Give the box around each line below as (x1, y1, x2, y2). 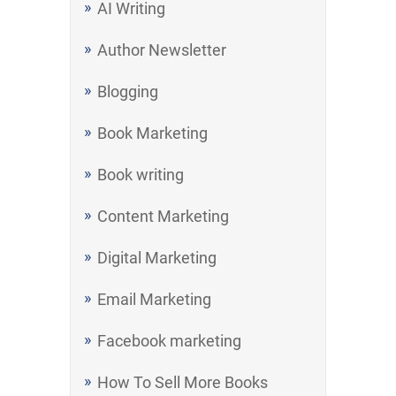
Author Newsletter (97, 41, 226, 59)
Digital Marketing (97, 248, 217, 267)
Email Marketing (97, 290, 211, 308)
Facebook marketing (97, 331, 241, 350)
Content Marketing (97, 207, 229, 225)
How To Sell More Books (97, 373, 268, 392)
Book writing (97, 165, 184, 184)
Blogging (97, 82, 158, 101)
